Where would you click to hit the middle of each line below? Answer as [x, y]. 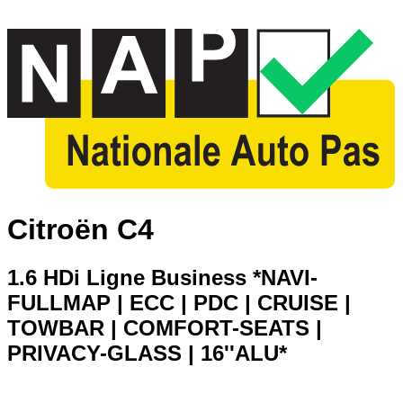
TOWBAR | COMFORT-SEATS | [165, 328]
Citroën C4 [81, 229]
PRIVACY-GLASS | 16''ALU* [147, 354]
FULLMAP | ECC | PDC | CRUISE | [179, 303]
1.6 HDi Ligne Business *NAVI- [162, 278]
